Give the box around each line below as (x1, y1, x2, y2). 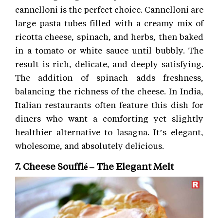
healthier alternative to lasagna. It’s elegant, (15, 126, 203, 137)
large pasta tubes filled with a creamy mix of (15, 17, 203, 28)
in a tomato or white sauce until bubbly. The (15, 44, 203, 55)
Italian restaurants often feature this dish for (15, 99, 203, 110)
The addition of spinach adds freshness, (15, 72, 203, 83)
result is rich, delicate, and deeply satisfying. (15, 58, 203, 69)
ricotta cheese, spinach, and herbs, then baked (15, 31, 203, 42)
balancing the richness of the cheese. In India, (15, 85, 203, 96)
